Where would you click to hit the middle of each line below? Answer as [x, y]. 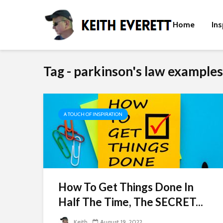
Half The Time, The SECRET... [131, 202]
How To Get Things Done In [126, 187]
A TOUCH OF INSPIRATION [93, 114]
